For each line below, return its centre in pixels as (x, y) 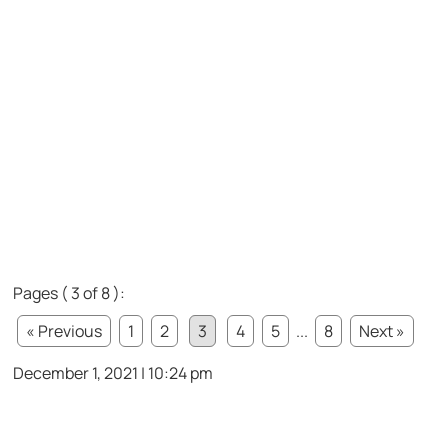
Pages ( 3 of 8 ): (69, 292)
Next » (382, 330)
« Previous (64, 330)
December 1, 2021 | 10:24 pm (113, 372)
